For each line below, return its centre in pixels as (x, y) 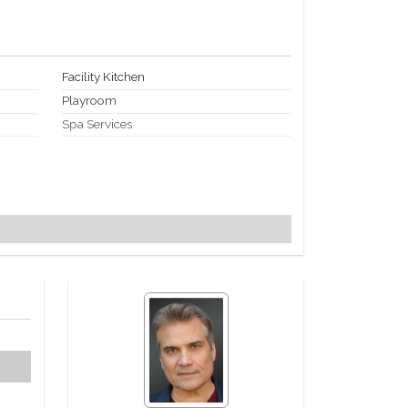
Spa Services (97, 124)
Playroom (90, 101)
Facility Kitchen (104, 77)
